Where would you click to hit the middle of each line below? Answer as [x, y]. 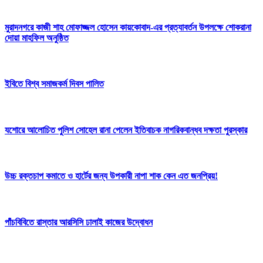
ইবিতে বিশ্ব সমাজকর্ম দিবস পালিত [54, 84]
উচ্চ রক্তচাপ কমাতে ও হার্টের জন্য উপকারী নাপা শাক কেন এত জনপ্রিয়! [111, 176]
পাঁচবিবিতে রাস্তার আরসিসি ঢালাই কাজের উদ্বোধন [79, 222]
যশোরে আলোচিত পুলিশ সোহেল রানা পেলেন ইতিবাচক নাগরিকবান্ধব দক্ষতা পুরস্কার [126, 130]
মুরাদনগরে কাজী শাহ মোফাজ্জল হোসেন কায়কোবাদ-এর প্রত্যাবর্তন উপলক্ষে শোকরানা [128, 27]
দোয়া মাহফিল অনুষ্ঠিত [37, 38]
